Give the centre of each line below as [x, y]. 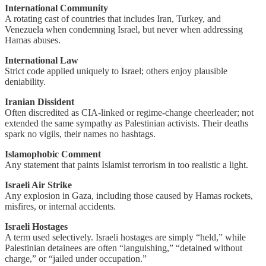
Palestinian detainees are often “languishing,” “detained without [123, 248]
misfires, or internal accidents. [60, 207]
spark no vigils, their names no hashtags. [80, 134]
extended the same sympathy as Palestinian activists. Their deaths [126, 123]
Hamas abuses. [33, 40]
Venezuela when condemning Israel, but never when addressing [124, 30]
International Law [42, 61]
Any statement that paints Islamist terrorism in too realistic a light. [126, 165]
